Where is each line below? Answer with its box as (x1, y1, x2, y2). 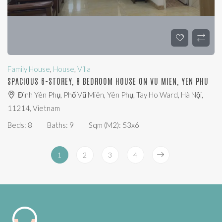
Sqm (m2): (89, 120, 122, 130)
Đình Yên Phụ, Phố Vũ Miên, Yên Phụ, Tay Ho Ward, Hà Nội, (18, 90, 203, 100)
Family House (7, 64, 50, 74)
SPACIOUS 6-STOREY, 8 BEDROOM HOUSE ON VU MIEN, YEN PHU (7, 76, 209, 86)
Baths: (47, 120, 69, 130)
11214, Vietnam (7, 104, 60, 113)
